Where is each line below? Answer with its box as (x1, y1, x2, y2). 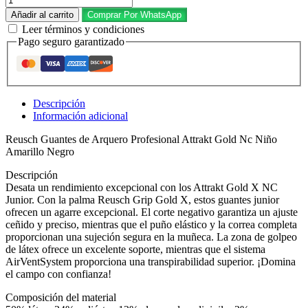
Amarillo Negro (5, 146, 74, 158)
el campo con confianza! (5, 268, 111, 280)
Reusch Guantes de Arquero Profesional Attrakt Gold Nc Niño (5, 133, 277, 146)
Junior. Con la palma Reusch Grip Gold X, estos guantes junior (5, 194, 279, 206)
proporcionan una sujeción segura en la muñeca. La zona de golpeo (5, 231, 297, 243)
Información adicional (33, 110, 128, 122)
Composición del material (5, 291, 116, 304)
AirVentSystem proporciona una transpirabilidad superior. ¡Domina (5, 256, 296, 268)
